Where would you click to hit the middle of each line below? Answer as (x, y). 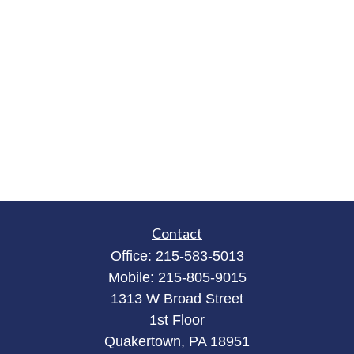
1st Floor (177, 320)
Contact (177, 233)
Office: (133, 256)
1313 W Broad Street (177, 299)
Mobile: (133, 277)
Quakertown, (145, 341)
